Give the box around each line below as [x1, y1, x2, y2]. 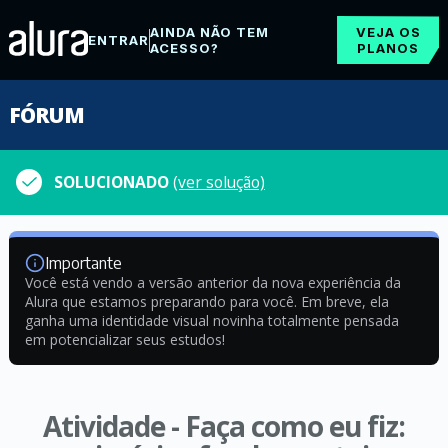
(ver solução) [173, 171, 265, 193]
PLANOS [357, 40, 420, 56]
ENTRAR [87, 32, 149, 48]
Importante [44, 253, 122, 273]
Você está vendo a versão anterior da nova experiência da [24, 273, 401, 292]
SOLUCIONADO [54, 171, 173, 193]
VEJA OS [355, 24, 421, 40]
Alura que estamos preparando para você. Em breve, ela [24, 292, 389, 311]
